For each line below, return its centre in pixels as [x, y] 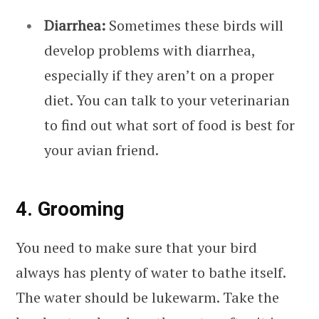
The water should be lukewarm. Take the [147, 298]
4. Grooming [70, 209]
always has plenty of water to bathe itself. [151, 273]
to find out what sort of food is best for [169, 125]
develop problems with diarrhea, [150, 50]
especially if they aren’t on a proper [159, 75]
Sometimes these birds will [194, 25]
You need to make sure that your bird [136, 248]
